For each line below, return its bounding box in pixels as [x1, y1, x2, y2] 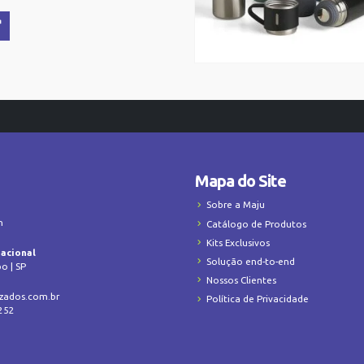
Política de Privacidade [206, 293, 309, 305]
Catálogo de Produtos [206, 218, 306, 229]
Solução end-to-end [206, 255, 295, 266]
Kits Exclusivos [206, 236, 270, 248]
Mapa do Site [193, 171, 286, 191]
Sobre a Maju [206, 199, 265, 210]
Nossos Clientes [206, 275, 276, 286]
